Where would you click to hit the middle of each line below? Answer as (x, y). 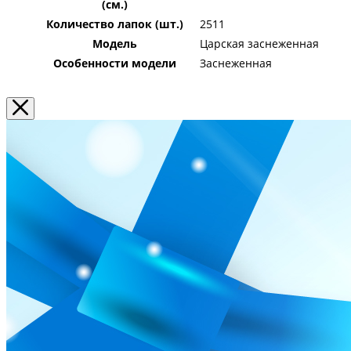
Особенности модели (114, 63)
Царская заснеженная (259, 43)
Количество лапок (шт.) (114, 24)
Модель (114, 43)
